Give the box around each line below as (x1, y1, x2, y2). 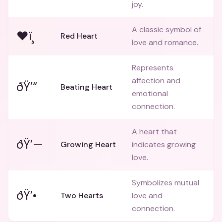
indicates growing (132, 139, 196, 150)
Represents (132, 62, 173, 73)
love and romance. (132, 37, 198, 48)
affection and (132, 75, 180, 86)
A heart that (132, 126, 177, 137)
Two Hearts (60, 190, 103, 201)
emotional (132, 88, 168, 99)
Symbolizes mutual (132, 177, 199, 188)
